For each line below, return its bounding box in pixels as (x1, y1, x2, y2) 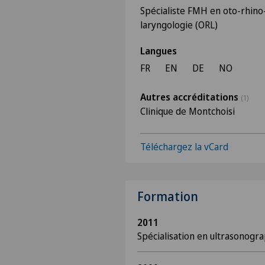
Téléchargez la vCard (140, 140, 228, 153)
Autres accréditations (140, 91, 241, 104)
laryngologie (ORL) (140, 18, 218, 31)
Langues (140, 44, 177, 57)
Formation (137, 188, 198, 205)
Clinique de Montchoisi (140, 105, 235, 118)
